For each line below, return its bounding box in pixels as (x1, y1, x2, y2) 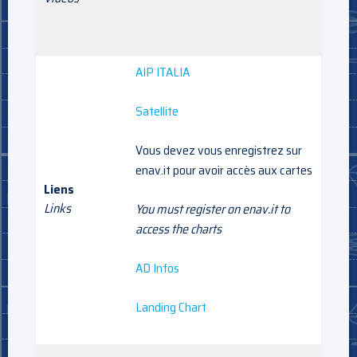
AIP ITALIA (135, 61, 190, 82)
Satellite (135, 100, 178, 121)
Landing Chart (135, 296, 206, 317)
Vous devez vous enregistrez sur (135, 139, 302, 160)
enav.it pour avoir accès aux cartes (135, 159, 312, 180)
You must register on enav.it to (135, 198, 290, 219)
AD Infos (135, 257, 179, 278)
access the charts (135, 218, 222, 239)
